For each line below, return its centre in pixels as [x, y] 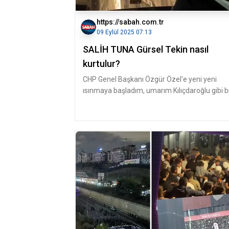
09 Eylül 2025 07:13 [124, 32]
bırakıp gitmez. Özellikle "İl [125, 102]
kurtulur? [101, 64]
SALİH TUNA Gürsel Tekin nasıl [146, 49]
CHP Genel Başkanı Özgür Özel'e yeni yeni [150, 79]
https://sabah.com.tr [130, 22]
